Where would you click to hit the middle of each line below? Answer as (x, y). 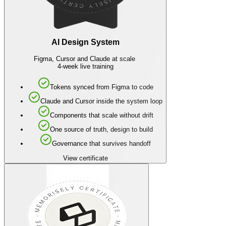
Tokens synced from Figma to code (101, 87)
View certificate (85, 158)
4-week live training (85, 66)
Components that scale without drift (101, 116)
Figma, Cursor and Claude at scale (85, 59)
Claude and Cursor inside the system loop (101, 101)
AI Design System (85, 42)
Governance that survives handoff (101, 144)
